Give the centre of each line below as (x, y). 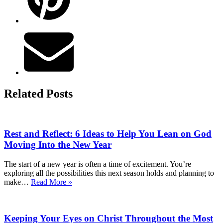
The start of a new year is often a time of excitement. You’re (98, 164)
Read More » (52, 182)
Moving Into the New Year (58, 145)
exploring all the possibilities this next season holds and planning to (109, 173)
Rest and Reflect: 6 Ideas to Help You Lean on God (108, 134)
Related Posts (38, 93)
